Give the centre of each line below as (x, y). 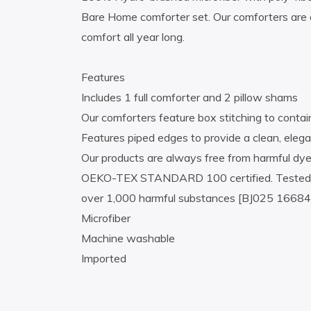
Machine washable (128, 238)
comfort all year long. (133, 37)
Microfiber (106, 218)
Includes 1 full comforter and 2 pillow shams (190, 98)
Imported (104, 259)
